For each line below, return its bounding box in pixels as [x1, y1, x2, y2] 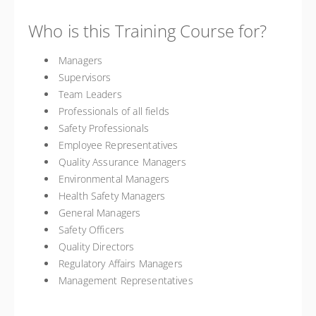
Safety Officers [59, 223, 125, 236]
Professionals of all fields [59, 104, 169, 118]
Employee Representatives [59, 138, 178, 152]
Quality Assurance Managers [59, 155, 186, 169]
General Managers [59, 206, 141, 219]
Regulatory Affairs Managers [59, 257, 183, 270]
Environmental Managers [59, 172, 170, 186]
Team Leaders [59, 87, 122, 101]
